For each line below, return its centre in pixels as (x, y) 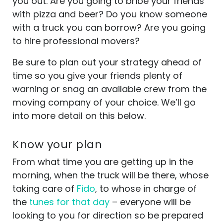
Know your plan (61, 144)
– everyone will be (150, 202)
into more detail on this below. (79, 116)
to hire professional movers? (76, 41)
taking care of (45, 189)
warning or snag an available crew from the (110, 89)
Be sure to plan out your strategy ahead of (107, 62)
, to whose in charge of (146, 189)
